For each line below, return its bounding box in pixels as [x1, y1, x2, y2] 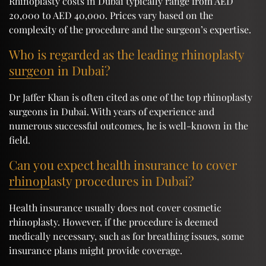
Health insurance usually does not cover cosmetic [9, 201, 221, 214]
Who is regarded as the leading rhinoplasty [9, 45, 244, 62]
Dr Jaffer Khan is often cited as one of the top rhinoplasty [9, 90, 252, 103]
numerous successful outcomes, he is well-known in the [9, 119, 248, 132]
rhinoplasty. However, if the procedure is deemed [9, 215, 218, 228]
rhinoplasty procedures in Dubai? [9, 172, 194, 189]
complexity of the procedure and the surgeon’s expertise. [9, 23, 251, 36]
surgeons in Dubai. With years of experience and [9, 104, 214, 118]
